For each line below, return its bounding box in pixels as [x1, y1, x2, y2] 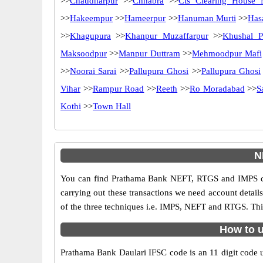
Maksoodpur [60, 49, 107, 58]
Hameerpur [124, 14, 166, 23]
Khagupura [70, 31, 111, 41]
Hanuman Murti [177, 14, 236, 23]
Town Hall [93, 102, 131, 111]
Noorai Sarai [70, 66, 117, 76]
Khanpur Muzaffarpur [125, 31, 208, 41]
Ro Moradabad [189, 84, 245, 93]
